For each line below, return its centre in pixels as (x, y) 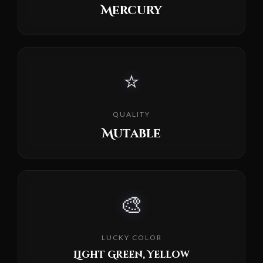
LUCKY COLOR (131, 237)
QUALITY (131, 114)
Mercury (131, 10)
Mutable (131, 133)
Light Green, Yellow (131, 254)
